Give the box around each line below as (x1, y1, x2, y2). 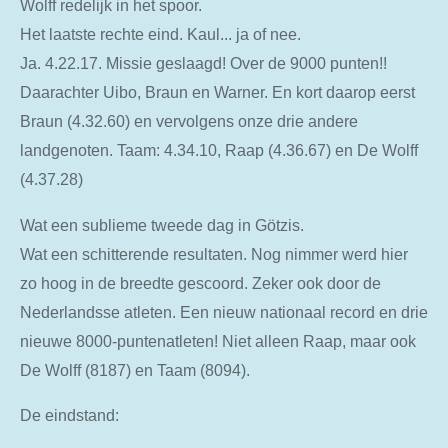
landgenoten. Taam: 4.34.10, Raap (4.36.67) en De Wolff (20, 141, 418, 160)
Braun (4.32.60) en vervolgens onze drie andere (20, 112, 358, 131)
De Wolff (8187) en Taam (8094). (20, 360, 250, 379)
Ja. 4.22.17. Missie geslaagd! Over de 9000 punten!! (20, 54, 387, 73)
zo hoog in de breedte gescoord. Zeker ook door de (20, 273, 381, 292)
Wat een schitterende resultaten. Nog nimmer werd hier (20, 244, 408, 263)
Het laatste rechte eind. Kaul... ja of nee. (20, 25, 301, 44)
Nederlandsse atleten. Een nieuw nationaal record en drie (20, 302, 428, 321)
